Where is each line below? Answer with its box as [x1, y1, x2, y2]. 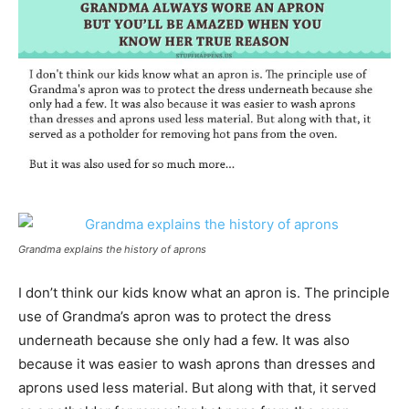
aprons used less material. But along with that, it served [18, 378, 376, 396]
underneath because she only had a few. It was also [18, 330, 350, 349]
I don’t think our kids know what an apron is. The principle [18, 283, 390, 301]
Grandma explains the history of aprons [18, 242, 206, 256]
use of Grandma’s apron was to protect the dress [18, 307, 331, 325]
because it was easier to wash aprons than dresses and [18, 354, 375, 372]
